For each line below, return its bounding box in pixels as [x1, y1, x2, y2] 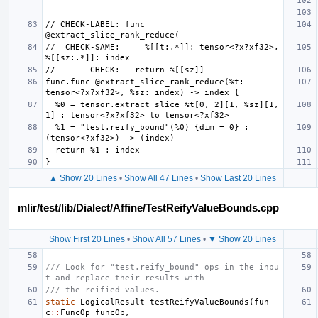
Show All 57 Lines [132, 234, 201, 244]
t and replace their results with [45, 273, 204, 283]
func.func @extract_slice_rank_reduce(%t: [45, 77, 244, 87]
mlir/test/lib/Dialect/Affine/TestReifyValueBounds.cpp [18, 201, 279, 214]
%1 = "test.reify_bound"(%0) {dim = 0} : [45, 122, 55, 132]
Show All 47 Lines [124, 172, 193, 183]
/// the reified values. [45, 285, 160, 295]
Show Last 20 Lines [200, 172, 276, 183]
